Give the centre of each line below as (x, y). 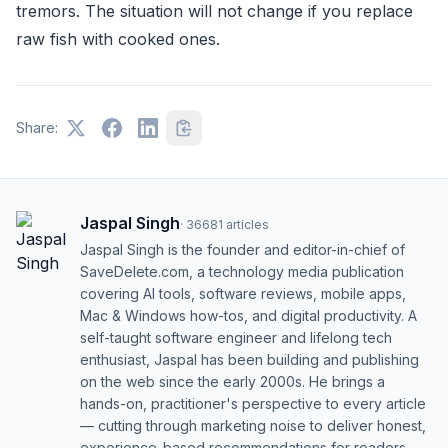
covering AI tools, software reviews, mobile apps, (243, 293)
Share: (37, 127)
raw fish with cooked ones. (118, 39)
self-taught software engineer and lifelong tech (236, 337)
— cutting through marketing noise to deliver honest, (253, 425)
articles (247, 224)
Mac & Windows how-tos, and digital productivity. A (248, 315)
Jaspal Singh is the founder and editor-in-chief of (242, 249)
